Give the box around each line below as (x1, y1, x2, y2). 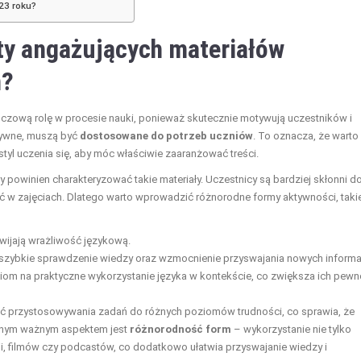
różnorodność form (130, 322, 231, 335)
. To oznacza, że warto (253, 129, 359, 142)
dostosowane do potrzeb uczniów (80, 129, 253, 142)
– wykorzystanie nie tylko (231, 322, 351, 335)
